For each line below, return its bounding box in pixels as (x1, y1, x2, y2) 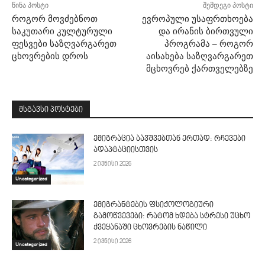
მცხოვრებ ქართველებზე (146, 63, 253, 73)
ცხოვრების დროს (12, 51, 88, 61)
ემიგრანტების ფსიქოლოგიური (93, 201, 214, 209)
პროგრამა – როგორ (164, 38, 253, 49)
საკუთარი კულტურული (12, 26, 112, 36)
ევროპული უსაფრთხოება (141, 14, 253, 24)
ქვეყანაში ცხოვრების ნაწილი (93, 223, 208, 232)
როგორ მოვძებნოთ (12, 14, 98, 24)
